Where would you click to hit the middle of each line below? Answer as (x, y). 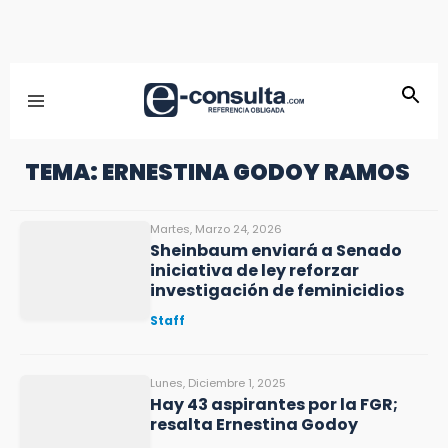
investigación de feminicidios (277, 290)
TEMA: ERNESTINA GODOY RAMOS (217, 172)
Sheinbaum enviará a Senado (276, 250)
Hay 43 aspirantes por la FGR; (274, 404)
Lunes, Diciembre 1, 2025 (218, 383)
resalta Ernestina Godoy (254, 424)
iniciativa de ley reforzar (254, 270)
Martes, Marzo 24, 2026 (216, 229)
